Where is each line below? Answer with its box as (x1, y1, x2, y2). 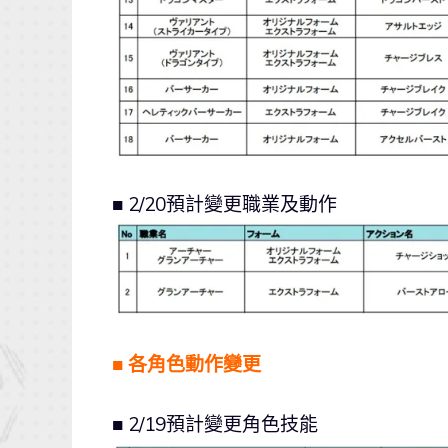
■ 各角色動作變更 (112, 351, 261, 376)
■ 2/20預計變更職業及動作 (112, 191, 337, 216)
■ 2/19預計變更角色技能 (112, 412, 318, 437)
